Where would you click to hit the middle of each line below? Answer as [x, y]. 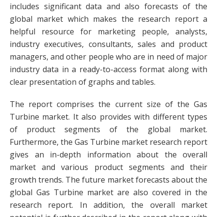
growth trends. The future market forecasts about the [108, 180]
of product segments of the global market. [108, 129]
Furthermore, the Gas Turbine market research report [108, 142]
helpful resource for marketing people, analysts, [108, 31]
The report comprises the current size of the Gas [108, 104]
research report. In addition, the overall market [108, 205]
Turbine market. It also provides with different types [108, 117]
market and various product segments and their [108, 167]
